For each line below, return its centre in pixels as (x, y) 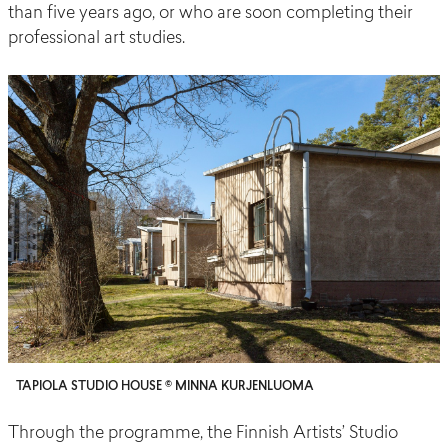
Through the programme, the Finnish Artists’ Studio (203, 434)
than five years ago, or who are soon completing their (210, 14)
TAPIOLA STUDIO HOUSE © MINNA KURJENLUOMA (165, 387)
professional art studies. (96, 39)
